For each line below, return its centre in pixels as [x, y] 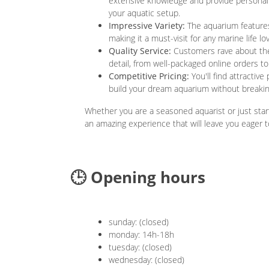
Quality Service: [140, 51]
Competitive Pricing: [149, 76]
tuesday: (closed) [140, 247]
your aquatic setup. [144, 13]
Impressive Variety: [147, 26]
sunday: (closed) [139, 222]
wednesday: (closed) [147, 260]
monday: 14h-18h [141, 235]
